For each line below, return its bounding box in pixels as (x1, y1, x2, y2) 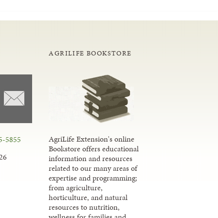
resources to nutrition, (49, 201, 120, 213)
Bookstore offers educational (49, 143, 139, 155)
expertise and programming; (49, 172, 138, 184)
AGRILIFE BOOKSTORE (49, 49, 132, 58)
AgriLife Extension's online (49, 133, 135, 145)
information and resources (49, 153, 133, 164)
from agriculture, (49, 182, 103, 194)
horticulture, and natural (49, 192, 128, 203)
